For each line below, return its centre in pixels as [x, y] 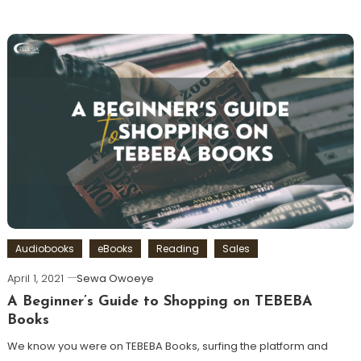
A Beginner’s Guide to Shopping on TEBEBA [160, 302]
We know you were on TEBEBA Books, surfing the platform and [167, 346]
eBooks [115, 249]
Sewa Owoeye [115, 279]
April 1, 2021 [35, 279]
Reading [177, 249]
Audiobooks [44, 249]
